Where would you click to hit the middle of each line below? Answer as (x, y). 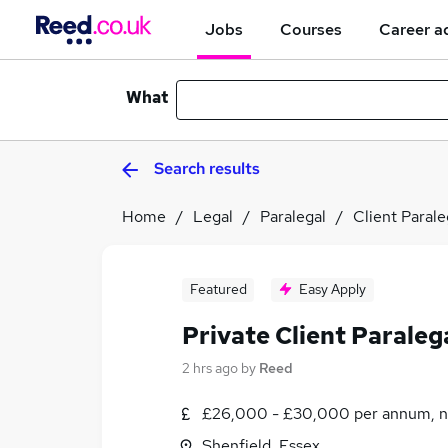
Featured (218, 289)
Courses (311, 29)
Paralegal (293, 216)
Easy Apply (332, 289)
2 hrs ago (210, 368)
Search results (207, 168)
